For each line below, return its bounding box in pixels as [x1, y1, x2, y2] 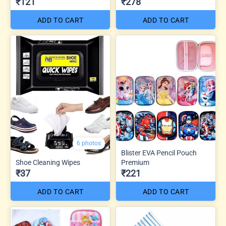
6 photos [77, 139, 101, 147]
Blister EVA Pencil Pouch [121, 148, 197, 157]
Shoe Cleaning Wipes [16, 158, 80, 166]
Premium [121, 158, 149, 166]
